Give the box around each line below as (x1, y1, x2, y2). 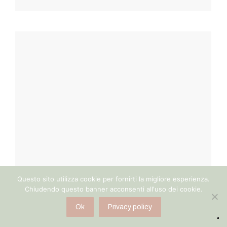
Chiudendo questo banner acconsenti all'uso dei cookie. (24, 185, 203, 193)
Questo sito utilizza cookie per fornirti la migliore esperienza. (17, 175, 210, 183)
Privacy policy (107, 203, 152, 211)
